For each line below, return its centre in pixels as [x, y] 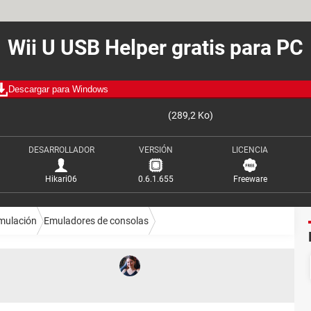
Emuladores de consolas [96, 220]
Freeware [250, 179]
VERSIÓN [155, 150]
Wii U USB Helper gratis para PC [155, 48]
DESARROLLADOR [61, 150]
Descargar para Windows [58, 89]
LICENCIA [250, 150]
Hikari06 [61, 179]
